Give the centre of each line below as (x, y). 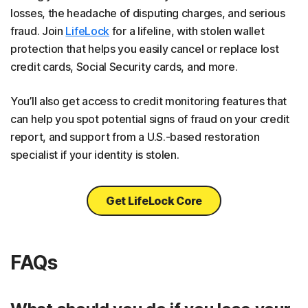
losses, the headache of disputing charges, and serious (148, 13)
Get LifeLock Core (154, 200)
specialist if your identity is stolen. (95, 154)
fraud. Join (38, 31)
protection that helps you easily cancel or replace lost (145, 48)
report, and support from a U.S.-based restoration (135, 136)
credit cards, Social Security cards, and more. (124, 66)
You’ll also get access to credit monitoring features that (148, 101)
